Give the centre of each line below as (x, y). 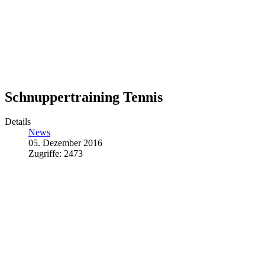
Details (18, 122)
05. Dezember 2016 (65, 143)
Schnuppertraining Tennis (84, 97)
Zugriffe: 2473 (56, 154)
